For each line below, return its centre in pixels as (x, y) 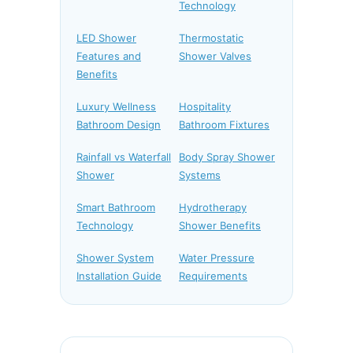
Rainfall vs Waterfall (124, 156)
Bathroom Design (119, 124)
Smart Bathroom (116, 207)
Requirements (213, 275)
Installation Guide (119, 275)
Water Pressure (217, 257)
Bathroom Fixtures (224, 124)
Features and (109, 56)
